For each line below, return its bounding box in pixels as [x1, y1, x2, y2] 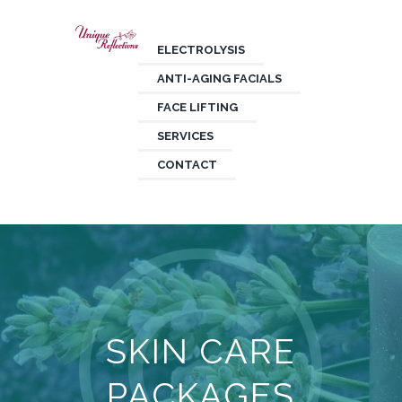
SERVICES [156, 129, 214, 144]
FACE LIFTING [156, 100, 238, 115]
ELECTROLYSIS [156, 43, 245, 57]
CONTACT [156, 158, 217, 172]
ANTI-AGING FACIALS [156, 72, 282, 86]
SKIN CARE [105, 331, 297, 372]
